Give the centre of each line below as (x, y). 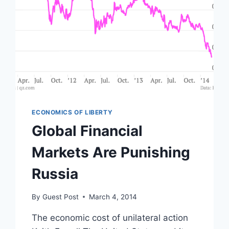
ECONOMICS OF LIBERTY (72, 112)
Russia (55, 174)
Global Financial (87, 131)
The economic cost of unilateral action (110, 217)
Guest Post (60, 197)
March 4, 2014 (113, 197)
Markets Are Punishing (111, 153)
